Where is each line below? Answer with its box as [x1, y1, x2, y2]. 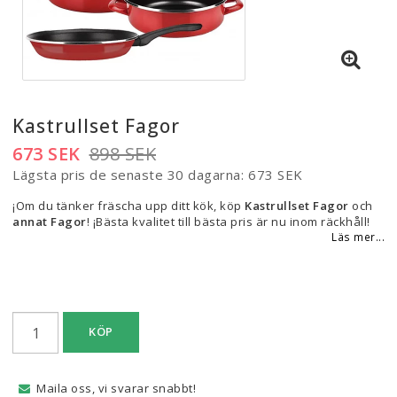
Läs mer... [331, 230, 385, 244]
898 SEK [89, 142, 156, 166]
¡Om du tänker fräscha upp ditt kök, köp [12, 198, 245, 214]
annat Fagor [12, 214, 87, 230]
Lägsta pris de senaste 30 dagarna [12, 166, 241, 183]
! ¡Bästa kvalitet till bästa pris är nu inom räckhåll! [86, 214, 370, 230]
